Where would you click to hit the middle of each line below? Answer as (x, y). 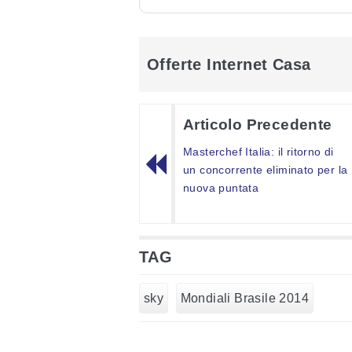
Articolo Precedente (258, 125)
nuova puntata (221, 188)
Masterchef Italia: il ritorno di (258, 152)
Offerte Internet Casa (229, 65)
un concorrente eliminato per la (266, 170)
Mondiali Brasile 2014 (245, 299)
